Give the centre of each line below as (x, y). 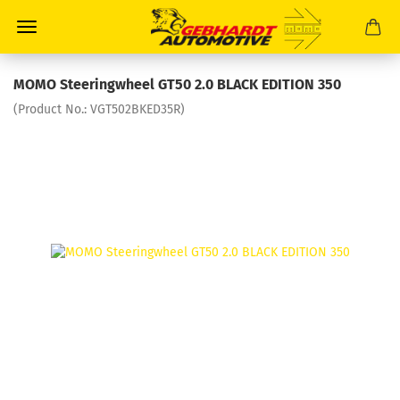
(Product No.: (52, 109)
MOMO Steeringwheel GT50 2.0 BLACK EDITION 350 (177, 84)
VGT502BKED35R (135, 109)
